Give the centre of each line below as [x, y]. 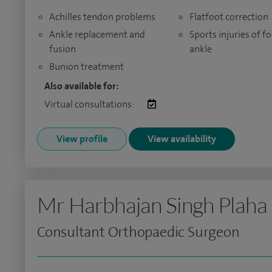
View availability [182, 139]
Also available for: [82, 86]
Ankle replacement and [97, 34]
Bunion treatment [87, 66]
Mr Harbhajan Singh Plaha [152, 205]
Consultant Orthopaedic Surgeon [138, 232]
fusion [63, 49]
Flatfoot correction [229, 17]
